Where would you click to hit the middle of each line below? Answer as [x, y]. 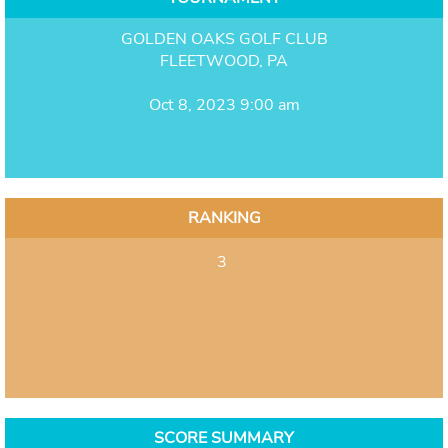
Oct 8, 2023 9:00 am [224, 104]
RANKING [224, 217]
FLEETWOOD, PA [224, 60]
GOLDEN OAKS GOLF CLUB [224, 38]
